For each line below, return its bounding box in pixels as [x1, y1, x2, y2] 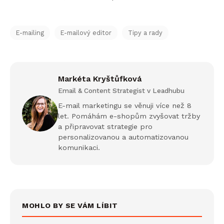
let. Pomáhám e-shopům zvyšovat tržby [58, 111, 200, 120]
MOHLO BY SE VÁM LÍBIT [22, 201, 118, 209]
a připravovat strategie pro [58, 122, 152, 130]
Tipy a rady [128, 28, 162, 36]
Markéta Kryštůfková [58, 73, 141, 83]
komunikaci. [58, 143, 100, 151]
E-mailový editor [60, 28, 111, 36]
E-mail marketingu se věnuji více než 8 [58, 101, 191, 109]
